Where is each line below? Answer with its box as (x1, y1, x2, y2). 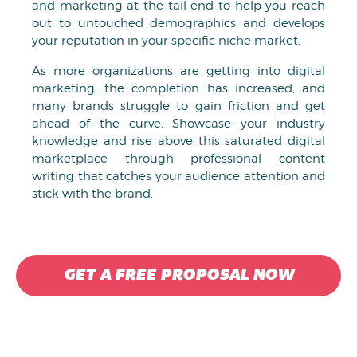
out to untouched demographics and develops (32, 16, 325, 30)
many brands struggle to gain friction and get (32, 99, 325, 113)
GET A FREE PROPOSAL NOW (63, 268, 294, 284)
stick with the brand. (32, 186, 153, 201)
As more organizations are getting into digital (32, 64, 325, 78)
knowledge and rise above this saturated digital (32, 134, 325, 148)
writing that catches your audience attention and (32, 169, 325, 183)
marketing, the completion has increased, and (32, 81, 325, 96)
